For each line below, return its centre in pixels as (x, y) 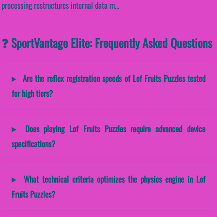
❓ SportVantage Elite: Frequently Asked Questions (107, 43)
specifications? (33, 144)
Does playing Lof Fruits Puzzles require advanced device (113, 129)
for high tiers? (32, 93)
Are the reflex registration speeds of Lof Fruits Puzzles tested (113, 78)
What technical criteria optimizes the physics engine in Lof (113, 179)
